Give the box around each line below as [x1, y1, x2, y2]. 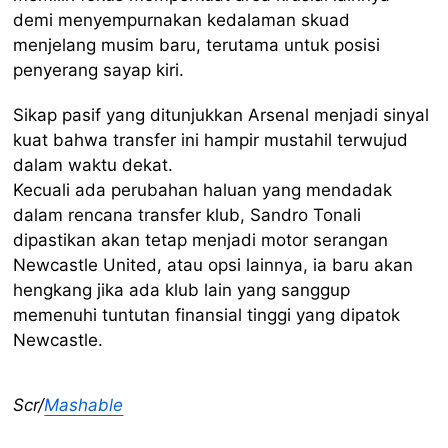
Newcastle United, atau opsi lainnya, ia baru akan [13, 254, 414, 275]
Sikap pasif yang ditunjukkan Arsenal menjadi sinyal [13, 104, 430, 125]
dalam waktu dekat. [13, 154, 174, 175]
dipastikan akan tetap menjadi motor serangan [13, 229, 389, 250]
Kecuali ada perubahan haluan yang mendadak [13, 179, 393, 200]
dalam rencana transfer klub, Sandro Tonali [13, 204, 362, 225]
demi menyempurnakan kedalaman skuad [13, 9, 351, 30]
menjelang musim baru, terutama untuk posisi [13, 34, 381, 55]
